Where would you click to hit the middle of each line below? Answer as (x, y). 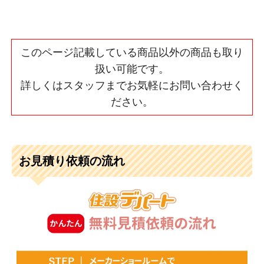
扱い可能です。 (132, 69)
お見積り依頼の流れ (72, 161)
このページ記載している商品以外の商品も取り (132, 52)
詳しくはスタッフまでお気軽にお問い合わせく (132, 85)
